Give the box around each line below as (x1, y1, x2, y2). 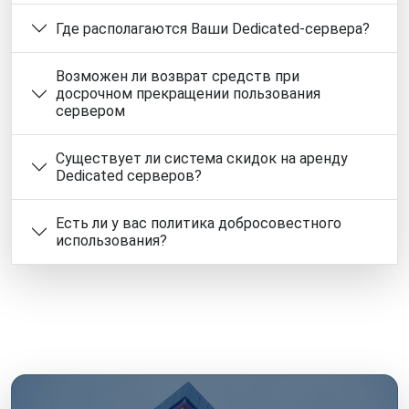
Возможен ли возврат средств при (56, 68, 299, 86)
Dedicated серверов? (56, 167, 202, 185)
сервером (56, 102, 125, 121)
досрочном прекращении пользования (56, 85, 320, 103)
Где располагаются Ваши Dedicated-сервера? (56, 19, 370, 37)
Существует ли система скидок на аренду (56, 150, 348, 168)
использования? (56, 232, 167, 250)
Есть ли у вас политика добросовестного (56, 215, 341, 233)
